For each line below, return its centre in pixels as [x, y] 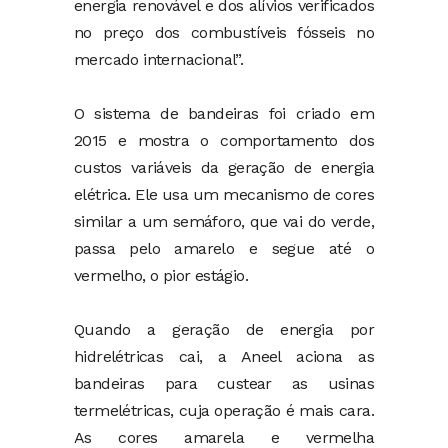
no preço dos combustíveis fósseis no [224, 33]
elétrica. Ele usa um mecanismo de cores [224, 195]
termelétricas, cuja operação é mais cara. [224, 411]
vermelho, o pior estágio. [161, 276]
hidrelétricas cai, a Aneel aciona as [224, 357]
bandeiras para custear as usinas [224, 384]
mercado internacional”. [159, 60]
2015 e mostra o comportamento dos [224, 141]
